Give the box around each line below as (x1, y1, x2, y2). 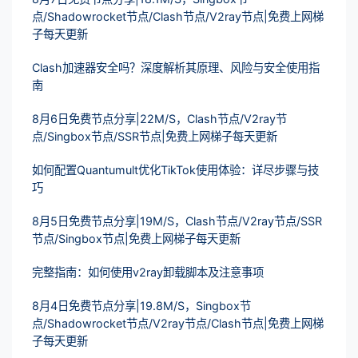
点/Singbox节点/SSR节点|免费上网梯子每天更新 (32, 129, 277, 144)
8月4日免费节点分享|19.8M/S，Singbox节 (32, 299, 251, 313)
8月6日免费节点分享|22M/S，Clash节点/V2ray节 (32, 112, 287, 126)
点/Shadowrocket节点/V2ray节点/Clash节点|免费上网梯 (32, 316, 324, 331)
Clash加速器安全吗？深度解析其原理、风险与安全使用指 (32, 61, 320, 75)
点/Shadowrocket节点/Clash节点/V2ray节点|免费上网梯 (32, 10, 324, 24)
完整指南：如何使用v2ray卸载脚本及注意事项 (32, 265, 264, 280)
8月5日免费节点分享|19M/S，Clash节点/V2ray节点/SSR (32, 214, 322, 229)
